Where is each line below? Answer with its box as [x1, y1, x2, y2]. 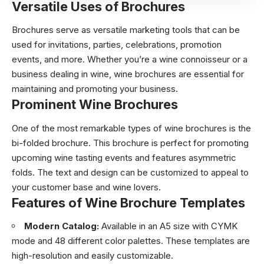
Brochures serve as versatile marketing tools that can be [12, 24, 240, 35]
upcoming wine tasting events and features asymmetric [12, 151, 236, 163]
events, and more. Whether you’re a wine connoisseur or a [12, 54, 247, 65]
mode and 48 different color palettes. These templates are [12, 235, 250, 246]
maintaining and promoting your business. [12, 83, 178, 94]
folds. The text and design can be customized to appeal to [12, 166, 249, 178]
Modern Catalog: [24, 220, 99, 232]
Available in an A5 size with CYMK [99, 220, 237, 232]
